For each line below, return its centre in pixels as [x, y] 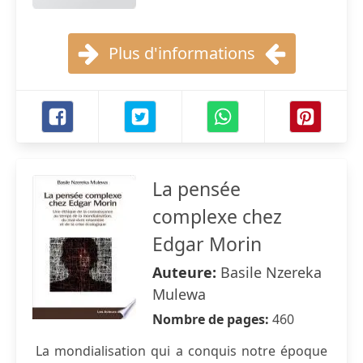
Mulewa [179, 294]
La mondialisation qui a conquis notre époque [181, 351]
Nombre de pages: [212, 319]
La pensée [196, 189]
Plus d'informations [181, 53]
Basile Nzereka [271, 272]
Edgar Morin [207, 244]
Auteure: [186, 272]
